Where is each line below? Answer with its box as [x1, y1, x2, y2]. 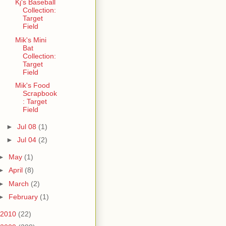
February [8, 193, 40, 201]
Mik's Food [15, 81, 50, 90]
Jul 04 [17, 136, 38, 144]
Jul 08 [17, 122, 38, 131]
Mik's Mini [15, 35, 46, 44]
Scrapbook [22, 89, 57, 98]
